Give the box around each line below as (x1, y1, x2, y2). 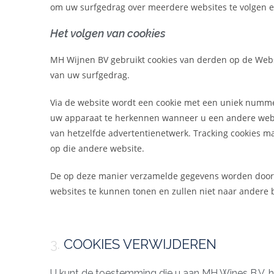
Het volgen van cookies (50, 27, 166, 40)
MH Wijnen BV (50, 54, 108, 66)
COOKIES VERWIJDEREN (64, 236, 217, 253)
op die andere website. (50, 143, 144, 155)
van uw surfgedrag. (50, 69, 130, 81)
